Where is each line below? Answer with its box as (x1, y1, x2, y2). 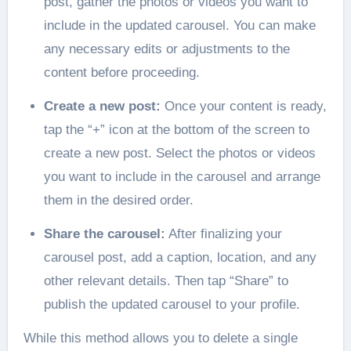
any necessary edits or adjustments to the (43, 42, 290, 57)
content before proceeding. (43, 65, 200, 81)
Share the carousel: (43, 226, 165, 242)
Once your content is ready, (164, 99, 327, 114)
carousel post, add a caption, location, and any (43, 250, 317, 266)
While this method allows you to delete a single (23, 331, 298, 346)
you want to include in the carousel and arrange (43, 169, 320, 185)
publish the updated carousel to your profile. (43, 297, 300, 313)
